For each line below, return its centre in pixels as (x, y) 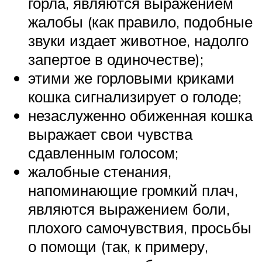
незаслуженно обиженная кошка (140, 115)
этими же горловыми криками (131, 77)
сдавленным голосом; (103, 152)
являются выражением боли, (129, 208)
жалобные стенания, (100, 171)
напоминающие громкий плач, (133, 190)
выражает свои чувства (110, 134)
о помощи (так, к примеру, (118, 246)
